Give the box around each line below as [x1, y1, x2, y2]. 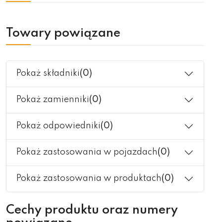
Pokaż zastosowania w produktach [16, 174, 162, 183]
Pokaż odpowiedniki [16, 121, 101, 130]
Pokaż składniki [16, 69, 80, 78]
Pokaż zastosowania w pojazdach [16, 148, 158, 157]
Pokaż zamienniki [16, 95, 89, 104]
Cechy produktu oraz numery [6, 204, 178, 217]
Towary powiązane [6, 27, 120, 40]
